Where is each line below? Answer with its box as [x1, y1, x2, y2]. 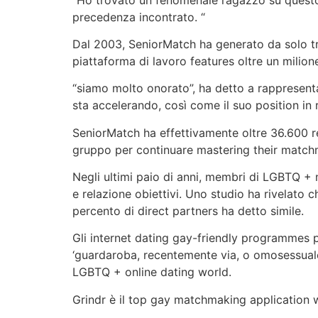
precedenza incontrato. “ [72, 9, 205, 24]
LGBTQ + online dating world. [72, 265, 231, 280]
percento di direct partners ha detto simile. [72, 204, 304, 219]
